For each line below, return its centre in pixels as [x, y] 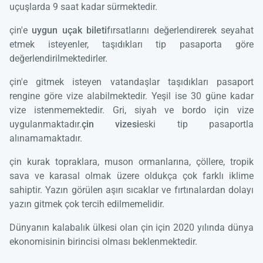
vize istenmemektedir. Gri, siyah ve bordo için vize [131, 110]
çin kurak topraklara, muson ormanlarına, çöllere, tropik [131, 161]
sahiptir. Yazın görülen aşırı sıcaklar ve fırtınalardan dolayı [131, 190]
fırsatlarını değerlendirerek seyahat [181, 30]
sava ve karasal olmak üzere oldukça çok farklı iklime [131, 176]
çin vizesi [111, 124]
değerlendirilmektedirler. [58, 58]
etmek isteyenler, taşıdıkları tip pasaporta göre [131, 44]
